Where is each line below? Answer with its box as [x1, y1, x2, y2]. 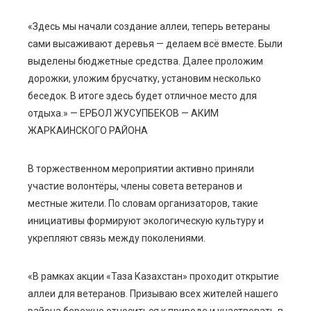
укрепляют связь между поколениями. [28, 233, 205, 244]
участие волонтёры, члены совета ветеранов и [28, 180, 242, 192]
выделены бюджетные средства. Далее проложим [28, 56, 263, 67]
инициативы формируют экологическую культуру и [28, 215, 264, 227]
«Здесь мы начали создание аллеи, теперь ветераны [28, 21, 270, 33]
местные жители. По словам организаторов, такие [28, 198, 258, 210]
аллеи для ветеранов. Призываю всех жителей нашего [28, 288, 278, 300]
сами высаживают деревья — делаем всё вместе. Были [28, 38, 283, 50]
